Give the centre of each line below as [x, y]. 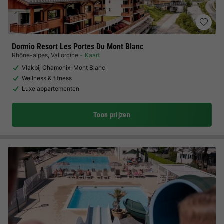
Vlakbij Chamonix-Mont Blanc [64, 68]
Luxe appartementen [51, 89]
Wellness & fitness [47, 78]
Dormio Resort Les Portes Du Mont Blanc [78, 47]
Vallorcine [65, 55]
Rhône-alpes [30, 55]
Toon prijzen [112, 115]
